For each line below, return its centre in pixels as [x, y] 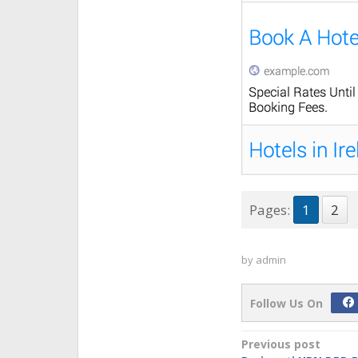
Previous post [280, 344]
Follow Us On [286, 303]
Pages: [269, 209]
